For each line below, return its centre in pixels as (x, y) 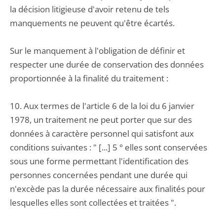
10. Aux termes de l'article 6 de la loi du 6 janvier (102, 106)
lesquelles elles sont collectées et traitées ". (93, 203)
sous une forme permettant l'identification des (99, 161)
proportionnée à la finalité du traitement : (89, 78)
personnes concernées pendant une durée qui (99, 175)
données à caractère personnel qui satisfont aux (102, 133)
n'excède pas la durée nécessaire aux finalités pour (108, 189)
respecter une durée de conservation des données (107, 64)
